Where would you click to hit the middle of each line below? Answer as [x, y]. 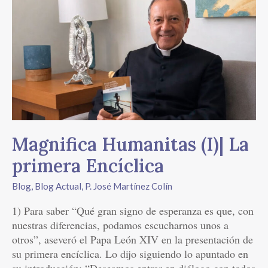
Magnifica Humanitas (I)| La [130, 144]
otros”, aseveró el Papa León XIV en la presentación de [133, 240]
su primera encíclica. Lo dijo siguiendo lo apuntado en [130, 254]
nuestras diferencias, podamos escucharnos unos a [120, 225]
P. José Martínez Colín [129, 186]
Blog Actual [58, 186]
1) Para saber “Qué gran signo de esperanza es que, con [133, 211]
